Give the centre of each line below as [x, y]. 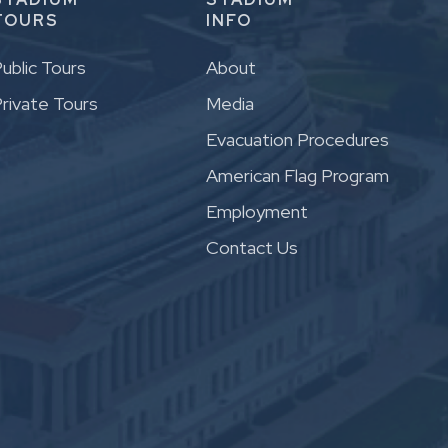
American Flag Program [297, 176]
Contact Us [252, 248]
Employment [257, 212]
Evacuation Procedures [297, 140]
